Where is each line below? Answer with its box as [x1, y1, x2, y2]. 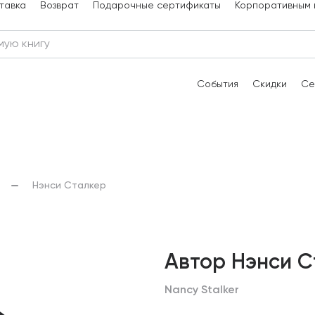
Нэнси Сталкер [32, 181, 106, 191]
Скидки [252, 79, 287, 89]
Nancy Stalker [165, 285, 239, 296]
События [197, 79, 238, 89]
